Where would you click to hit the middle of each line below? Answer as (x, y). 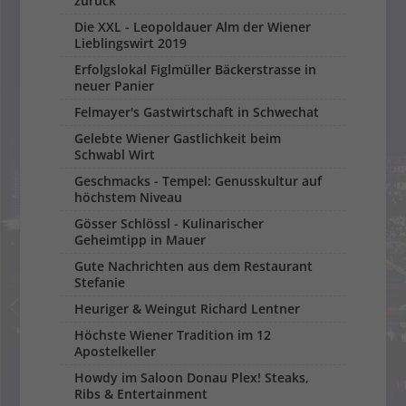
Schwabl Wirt (115, 155)
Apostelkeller (116, 352)
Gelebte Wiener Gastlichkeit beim (178, 139)
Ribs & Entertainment (141, 394)
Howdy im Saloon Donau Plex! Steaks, (192, 378)
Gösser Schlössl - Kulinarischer (169, 224)
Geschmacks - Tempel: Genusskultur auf (198, 181)
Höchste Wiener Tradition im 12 (173, 335)
